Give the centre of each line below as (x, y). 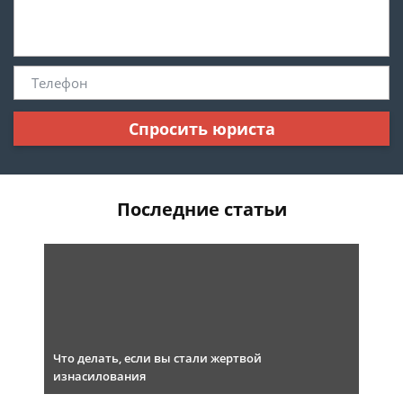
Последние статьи (201, 209)
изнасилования (99, 376)
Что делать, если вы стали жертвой (157, 358)
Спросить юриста (201, 128)
